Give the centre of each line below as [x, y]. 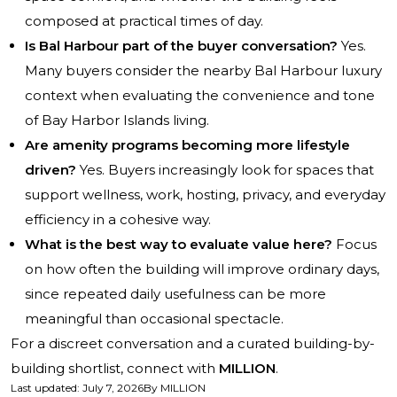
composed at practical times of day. [144, 21]
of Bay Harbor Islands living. [117, 121]
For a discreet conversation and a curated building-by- [193, 344]
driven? [51, 170]
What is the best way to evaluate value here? [179, 245]
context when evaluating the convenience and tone [200, 96]
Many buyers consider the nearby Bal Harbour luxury [203, 71]
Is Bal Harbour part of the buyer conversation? [181, 46]
